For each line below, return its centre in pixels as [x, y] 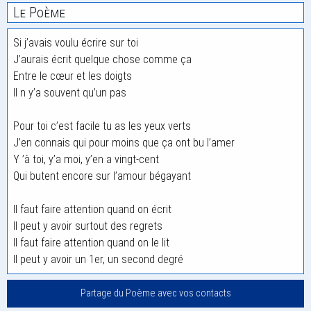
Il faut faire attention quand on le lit [91, 243]
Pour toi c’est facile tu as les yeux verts [102, 126]
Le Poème [39, 12]
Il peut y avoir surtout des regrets [88, 226]
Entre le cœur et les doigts [73, 76]
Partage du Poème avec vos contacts [155, 294]
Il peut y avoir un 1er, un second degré [98, 259]
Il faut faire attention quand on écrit [92, 209]
